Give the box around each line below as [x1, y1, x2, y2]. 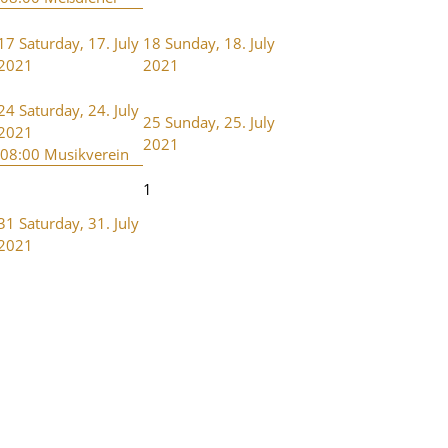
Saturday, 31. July [19, 212, 139, 233]
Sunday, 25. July [165, 111, 275, 132]
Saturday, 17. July [19, 32, 139, 53]
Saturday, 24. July [19, 99, 139, 120]
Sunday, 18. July [165, 32, 275, 53]
